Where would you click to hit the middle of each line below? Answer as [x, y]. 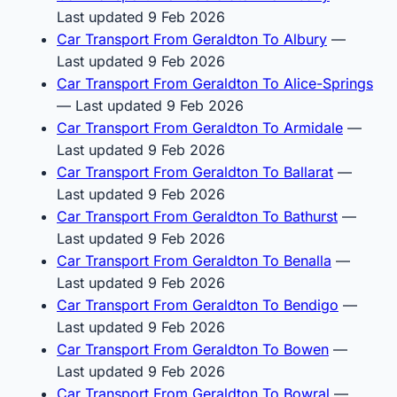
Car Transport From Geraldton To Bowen [193, 349]
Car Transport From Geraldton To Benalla [194, 260]
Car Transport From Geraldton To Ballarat [195, 171]
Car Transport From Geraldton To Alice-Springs [215, 83]
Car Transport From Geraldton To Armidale [200, 127]
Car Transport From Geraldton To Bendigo [198, 304]
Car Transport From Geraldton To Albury [192, 39]
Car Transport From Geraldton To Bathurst [197, 216]
